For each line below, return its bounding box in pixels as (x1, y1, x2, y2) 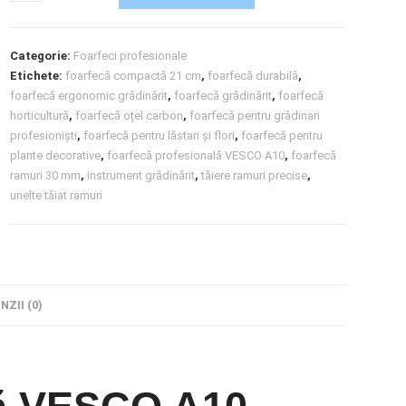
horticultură (10, 108, 70, 122)
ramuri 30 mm (10, 168, 82, 182)
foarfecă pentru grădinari (189, 108, 321, 122)
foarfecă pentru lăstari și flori (83, 128, 236, 142)
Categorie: (10, 48, 74, 63)
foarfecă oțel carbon (75, 108, 184, 122)
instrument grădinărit (87, 168, 196, 182)
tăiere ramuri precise (201, 168, 308, 182)
